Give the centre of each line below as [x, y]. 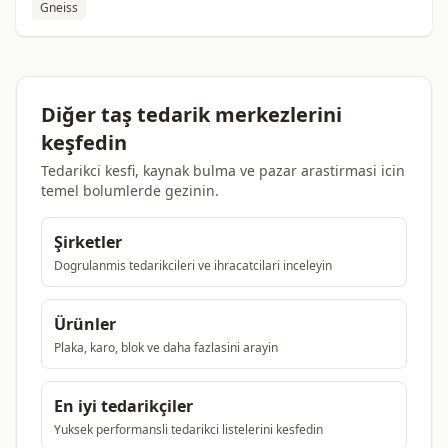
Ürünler [85, 324]
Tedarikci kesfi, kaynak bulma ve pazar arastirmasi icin [223, 170]
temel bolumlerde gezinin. [130, 190]
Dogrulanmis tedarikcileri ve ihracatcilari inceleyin [193, 265]
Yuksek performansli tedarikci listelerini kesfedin [188, 429]
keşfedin [84, 142]
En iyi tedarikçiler [123, 406]
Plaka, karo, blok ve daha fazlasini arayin [166, 347]
